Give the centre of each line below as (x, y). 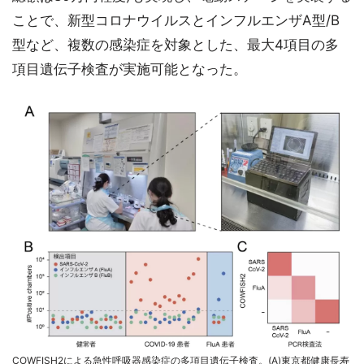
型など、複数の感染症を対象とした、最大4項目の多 (175, 44)
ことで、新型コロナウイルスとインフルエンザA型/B (176, 20)
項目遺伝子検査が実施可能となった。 (130, 69)
